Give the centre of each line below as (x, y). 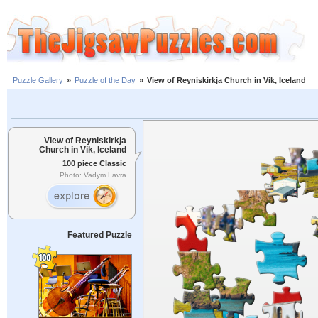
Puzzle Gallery (38, 81)
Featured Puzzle (99, 235)
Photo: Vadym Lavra (93, 175)
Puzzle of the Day (105, 81)
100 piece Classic (94, 163)
